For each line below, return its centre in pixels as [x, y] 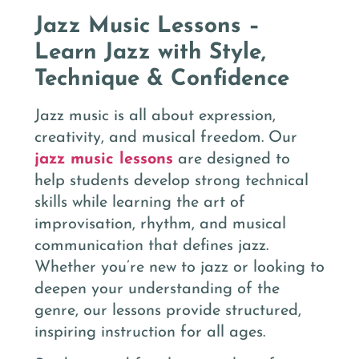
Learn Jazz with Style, [150, 52]
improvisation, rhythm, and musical [160, 224]
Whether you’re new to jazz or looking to [179, 267]
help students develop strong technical [171, 181]
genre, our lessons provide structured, [168, 311]
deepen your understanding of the [157, 289]
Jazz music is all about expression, [155, 116]
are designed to [232, 159]
